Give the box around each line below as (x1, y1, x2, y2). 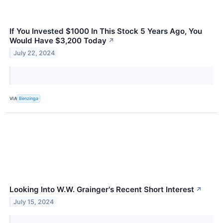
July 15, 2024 (13, 198, 54, 206)
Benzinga (19, 96, 39, 102)
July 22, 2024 (13, 49, 55, 57)
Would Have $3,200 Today (9, 35, 107, 45)
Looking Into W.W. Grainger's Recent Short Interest (9, 184, 194, 194)
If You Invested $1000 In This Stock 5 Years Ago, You (9, 26, 202, 36)
